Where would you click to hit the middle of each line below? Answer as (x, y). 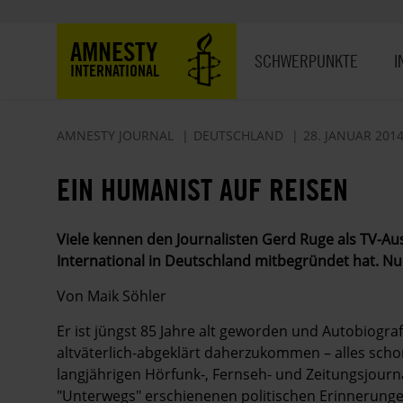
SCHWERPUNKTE (306, 61)
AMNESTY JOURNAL (115, 135)
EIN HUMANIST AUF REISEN (202, 189)
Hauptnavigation (293, 34)
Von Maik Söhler (112, 296)
